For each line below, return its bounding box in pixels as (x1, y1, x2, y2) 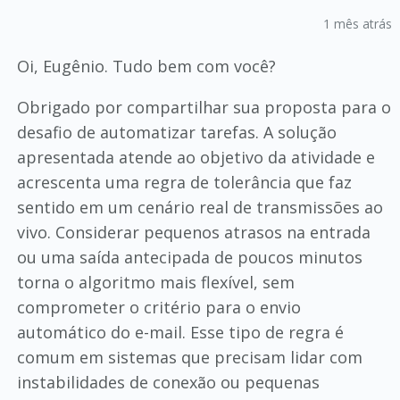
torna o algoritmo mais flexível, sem (16, 271, 295, 293)
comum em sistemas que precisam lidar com (16, 346, 362, 368)
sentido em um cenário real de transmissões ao (16, 196, 383, 218)
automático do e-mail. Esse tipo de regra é (16, 321, 344, 343)
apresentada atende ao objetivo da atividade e (16, 146, 375, 168)
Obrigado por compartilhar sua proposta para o (16, 96, 391, 118)
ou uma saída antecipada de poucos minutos (16, 246, 362, 268)
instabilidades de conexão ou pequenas (16, 371, 320, 393)
